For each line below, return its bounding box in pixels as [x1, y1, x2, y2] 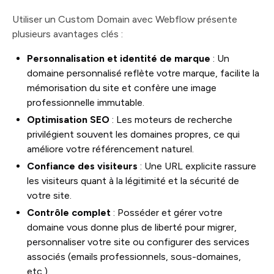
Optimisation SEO [27, 114, 109, 125]
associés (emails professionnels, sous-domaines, [27, 251, 241, 262]
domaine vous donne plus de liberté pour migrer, [27, 221, 237, 233]
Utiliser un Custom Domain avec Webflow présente [12, 13, 237, 25]
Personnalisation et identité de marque [27, 53, 210, 64]
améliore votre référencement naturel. [27, 143, 194, 155]
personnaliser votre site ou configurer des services [27, 236, 250, 248]
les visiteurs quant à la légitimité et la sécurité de [27, 175, 239, 187]
